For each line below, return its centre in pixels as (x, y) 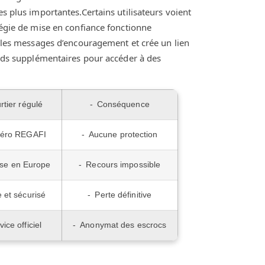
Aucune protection (123, 135)
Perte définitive (123, 195)
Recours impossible (123, 165)
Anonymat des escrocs (123, 225)
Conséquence (123, 105)
